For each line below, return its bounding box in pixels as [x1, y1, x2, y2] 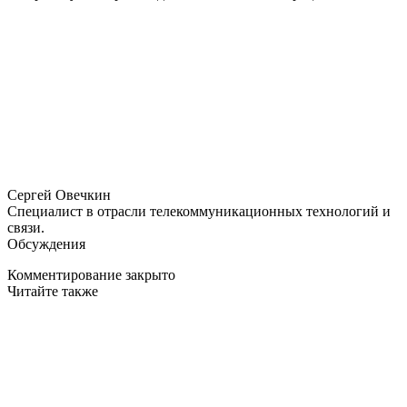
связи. [7, 220, 45, 236]
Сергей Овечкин [7, 187, 111, 203]
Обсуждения [7, 236, 85, 253]
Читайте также [7, 283, 98, 300]
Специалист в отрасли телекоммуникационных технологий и [7, 203, 391, 220]
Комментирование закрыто [7, 267, 175, 283]
